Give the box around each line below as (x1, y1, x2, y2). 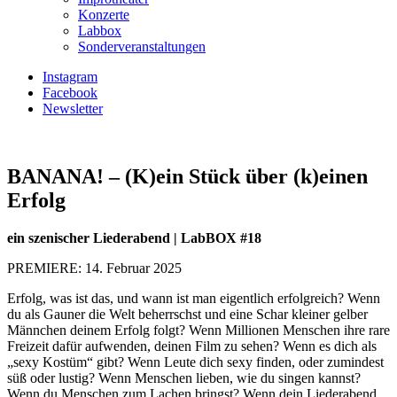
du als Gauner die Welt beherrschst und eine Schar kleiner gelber (7, 306, 368, 322)
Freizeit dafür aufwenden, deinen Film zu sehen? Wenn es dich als (7, 338, 377, 354)
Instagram (43, 69, 97, 84)
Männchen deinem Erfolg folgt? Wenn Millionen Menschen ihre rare (7, 322, 390, 338)
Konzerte (78, 7, 129, 22)
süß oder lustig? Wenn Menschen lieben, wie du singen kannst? (7, 370, 361, 385)
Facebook (43, 85, 97, 100)
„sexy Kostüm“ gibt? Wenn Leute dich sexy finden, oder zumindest (7, 354, 384, 370)
